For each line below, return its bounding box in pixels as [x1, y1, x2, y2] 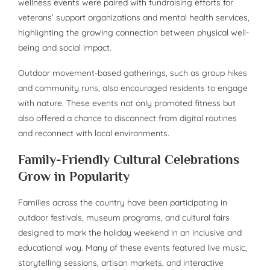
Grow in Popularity [18, 169, 130, 184]
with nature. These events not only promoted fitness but [18, 98, 236, 109]
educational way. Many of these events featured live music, [18, 242, 247, 254]
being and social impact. [18, 42, 111, 54]
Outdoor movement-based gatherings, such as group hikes [18, 67, 247, 79]
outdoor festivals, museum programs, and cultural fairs [18, 212, 230, 224]
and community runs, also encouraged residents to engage [18, 83, 248, 94]
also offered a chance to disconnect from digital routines [18, 113, 237, 124]
